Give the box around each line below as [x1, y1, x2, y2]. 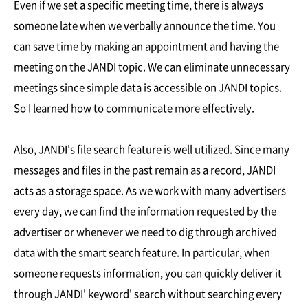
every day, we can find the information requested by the [14, 203, 276, 219]
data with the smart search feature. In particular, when [14, 244, 270, 260]
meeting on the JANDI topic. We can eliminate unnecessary [14, 58, 290, 74]
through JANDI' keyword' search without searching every [14, 285, 282, 301]
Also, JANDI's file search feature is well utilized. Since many [14, 141, 289, 157]
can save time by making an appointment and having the [14, 38, 279, 54]
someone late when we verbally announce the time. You [14, 17, 276, 33]
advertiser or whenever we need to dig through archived [14, 223, 277, 239]
